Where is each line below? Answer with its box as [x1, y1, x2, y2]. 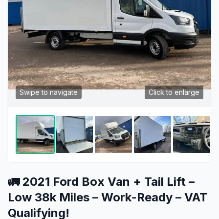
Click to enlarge [149, 88, 199, 96]
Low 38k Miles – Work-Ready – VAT [8, 190, 207, 204]
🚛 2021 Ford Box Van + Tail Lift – [8, 175, 195, 189]
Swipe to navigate [20, 88, 78, 96]
